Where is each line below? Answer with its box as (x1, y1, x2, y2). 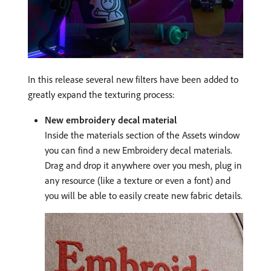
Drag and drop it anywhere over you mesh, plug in (45, 159, 242, 172)
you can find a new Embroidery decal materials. (45, 144, 232, 157)
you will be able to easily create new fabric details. (45, 189, 243, 202)
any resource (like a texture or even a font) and (45, 174, 230, 187)
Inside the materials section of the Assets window (45, 129, 240, 142)
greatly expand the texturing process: (28, 88, 175, 101)
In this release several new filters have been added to (28, 73, 238, 86)
